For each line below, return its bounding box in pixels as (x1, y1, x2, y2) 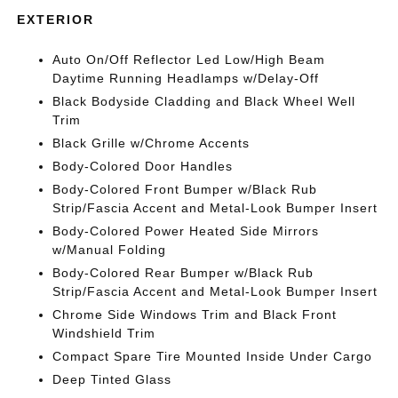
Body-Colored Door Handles (52, 158, 234, 173)
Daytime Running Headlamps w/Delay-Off (52, 70, 320, 85)
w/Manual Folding (52, 242, 167, 257)
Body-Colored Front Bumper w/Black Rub (52, 181, 318, 196)
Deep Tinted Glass (52, 371, 172, 386)
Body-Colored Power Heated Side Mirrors (52, 223, 320, 238)
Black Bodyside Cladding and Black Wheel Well (52, 93, 356, 108)
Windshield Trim (52, 325, 156, 340)
